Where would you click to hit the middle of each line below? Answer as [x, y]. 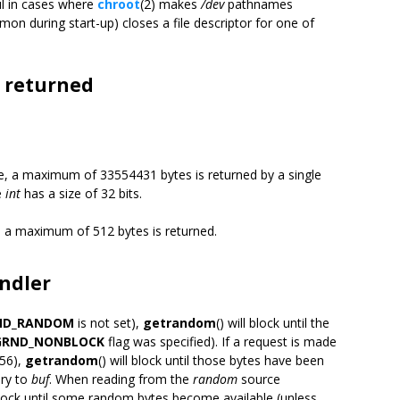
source [259, 379]
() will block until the [273, 323]
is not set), [108, 323]
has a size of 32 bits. [81, 193]
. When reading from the [121, 379]
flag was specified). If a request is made [221, 342]
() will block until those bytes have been [211, 360]
